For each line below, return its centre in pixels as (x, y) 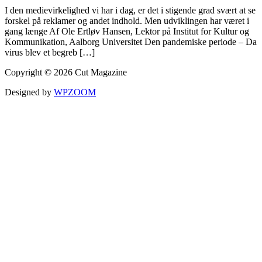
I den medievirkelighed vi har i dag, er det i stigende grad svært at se (130, 11)
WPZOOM (75, 92)
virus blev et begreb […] (50, 53)
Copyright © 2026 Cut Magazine (66, 73)
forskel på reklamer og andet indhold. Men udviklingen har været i (127, 21)
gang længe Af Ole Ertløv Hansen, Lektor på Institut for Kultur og (127, 32)
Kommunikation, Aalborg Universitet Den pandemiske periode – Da (131, 42)
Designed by (29, 92)
